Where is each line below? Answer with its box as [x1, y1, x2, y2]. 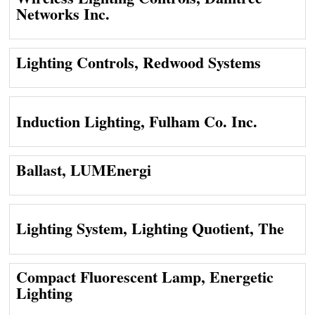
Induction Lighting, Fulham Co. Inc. [15, 109, 257, 133]
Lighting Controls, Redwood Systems [15, 50, 261, 74]
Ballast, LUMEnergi [15, 157, 151, 181]
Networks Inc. [15, 2, 110, 26]
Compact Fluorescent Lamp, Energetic [15, 265, 274, 289]
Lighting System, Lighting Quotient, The [15, 217, 284, 240]
